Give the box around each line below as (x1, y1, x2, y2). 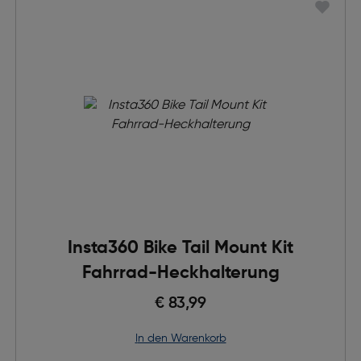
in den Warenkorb (137, 333, 226, 344)
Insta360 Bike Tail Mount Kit (68, 239, 293, 257)
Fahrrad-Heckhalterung (81, 264, 280, 282)
